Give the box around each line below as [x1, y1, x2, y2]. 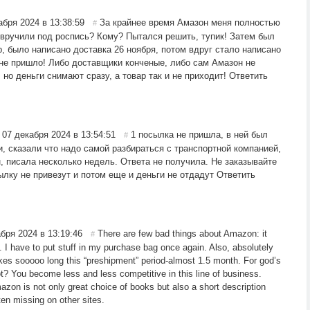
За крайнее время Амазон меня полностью [100, 17, 280, 28]
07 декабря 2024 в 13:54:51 [2, 129, 116, 140]
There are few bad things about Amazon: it [98, 228, 267, 239]
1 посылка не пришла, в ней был [131, 129, 268, 140]
